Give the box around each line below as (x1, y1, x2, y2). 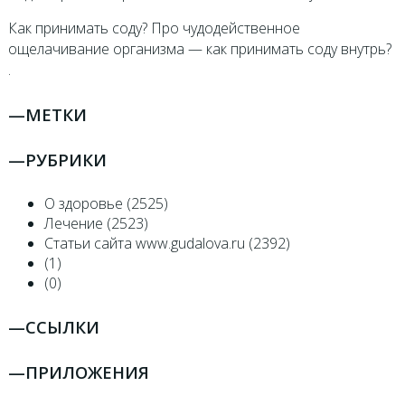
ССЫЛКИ (24, 315, 99, 338)
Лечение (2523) (43, 213, 148, 234)
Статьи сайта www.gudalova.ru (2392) (43, 233, 290, 254)
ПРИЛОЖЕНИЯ (24, 361, 149, 384)
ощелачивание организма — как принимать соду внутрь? (7, 39, 391, 60)
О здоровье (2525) (43, 193, 168, 214)
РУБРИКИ (24, 148, 107, 171)
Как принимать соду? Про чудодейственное (7, 18, 300, 39)
